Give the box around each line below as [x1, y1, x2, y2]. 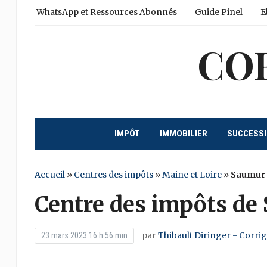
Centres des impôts [73, 169, 153, 180]
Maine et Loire [162, 169, 222, 180]
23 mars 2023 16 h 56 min [41, 231, 128, 240]
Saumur [230, 169, 265, 180]
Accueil [34, 169, 65, 180]
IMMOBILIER [159, 128, 207, 139]
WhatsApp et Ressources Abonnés [36, 7, 177, 17]
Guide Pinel [194, 7, 243, 17]
